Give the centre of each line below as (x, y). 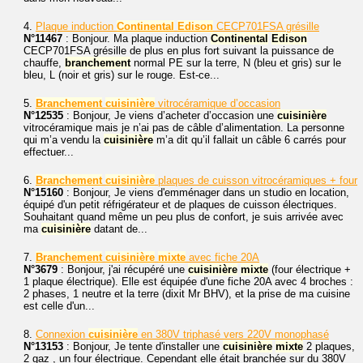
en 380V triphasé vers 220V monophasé (233, 335)
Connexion (62, 335)
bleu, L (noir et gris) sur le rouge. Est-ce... (122, 75)
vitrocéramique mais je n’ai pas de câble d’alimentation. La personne (184, 128)
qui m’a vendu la (64, 140)
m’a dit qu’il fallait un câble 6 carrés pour (250, 140)
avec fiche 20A (222, 258)
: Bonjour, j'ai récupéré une (123, 270)
